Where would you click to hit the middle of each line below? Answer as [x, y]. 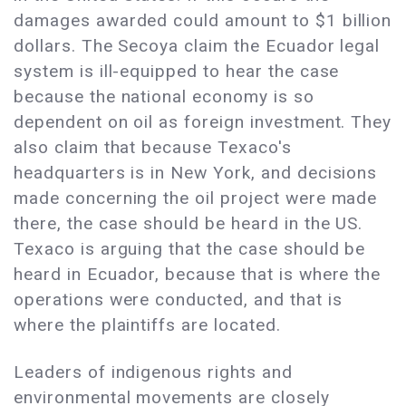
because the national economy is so [164, 97]
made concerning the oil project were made [196, 198]
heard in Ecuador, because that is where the [198, 275]
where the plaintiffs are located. [147, 325]
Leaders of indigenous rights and [153, 372]
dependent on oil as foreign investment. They [203, 122]
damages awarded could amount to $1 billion [203, 21]
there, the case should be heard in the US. [188, 224]
